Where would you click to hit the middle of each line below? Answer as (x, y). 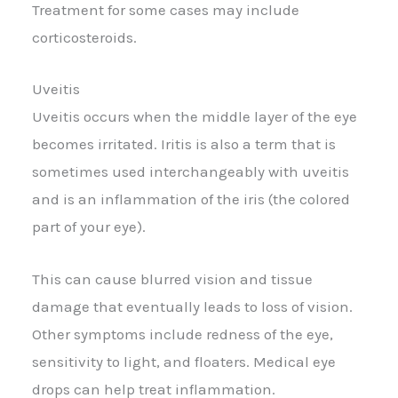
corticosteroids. (84, 38)
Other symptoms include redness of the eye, (183, 334)
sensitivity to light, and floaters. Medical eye (184, 361)
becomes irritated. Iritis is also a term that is (184, 144)
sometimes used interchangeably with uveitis (191, 172)
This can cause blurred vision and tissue (172, 279)
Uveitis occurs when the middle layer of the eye (195, 117)
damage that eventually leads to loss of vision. (192, 306)
